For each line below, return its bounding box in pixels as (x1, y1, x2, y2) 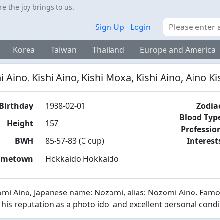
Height (6, 118, 33, 129)
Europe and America (139, 44, 216, 55)
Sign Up (95, 22, 124, 32)
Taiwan (50, 44, 77, 55)
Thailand (92, 44, 124, 55)
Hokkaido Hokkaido (45, 153, 119, 164)
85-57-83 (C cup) (45, 136, 104, 146)
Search (162, 18, 188, 28)
